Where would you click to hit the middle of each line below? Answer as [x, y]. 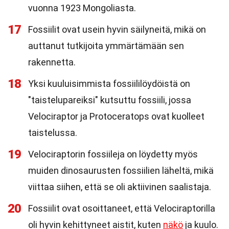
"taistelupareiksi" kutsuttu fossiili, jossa [110, 100]
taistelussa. [53, 133]
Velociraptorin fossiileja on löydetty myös [113, 154]
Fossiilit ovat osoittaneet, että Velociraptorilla [122, 208]
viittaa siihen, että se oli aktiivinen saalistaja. [120, 187]
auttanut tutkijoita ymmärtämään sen [106, 46]
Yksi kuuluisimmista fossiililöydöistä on [109, 84]
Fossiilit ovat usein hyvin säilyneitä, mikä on [117, 29]
